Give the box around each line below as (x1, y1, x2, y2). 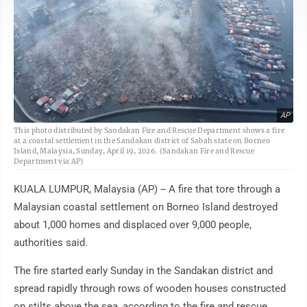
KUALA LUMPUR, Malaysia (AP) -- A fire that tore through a (14, 183, 280, 196)
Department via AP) (14, 157, 84, 167)
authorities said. (14, 236, 88, 249)
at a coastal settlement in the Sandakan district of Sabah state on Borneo (14, 136, 270, 146)
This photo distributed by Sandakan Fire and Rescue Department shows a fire (14, 126, 285, 136)
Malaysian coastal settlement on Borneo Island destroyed (14, 201, 278, 214)
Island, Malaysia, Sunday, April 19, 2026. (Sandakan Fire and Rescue (14, 147, 255, 156)
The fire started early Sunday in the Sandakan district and (14, 265, 273, 278)
